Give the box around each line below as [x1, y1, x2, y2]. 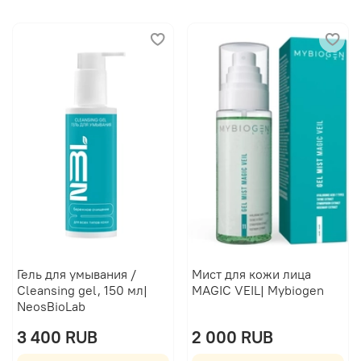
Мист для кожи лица [191, 265, 311, 282]
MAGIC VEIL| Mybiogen [191, 281, 324, 298]
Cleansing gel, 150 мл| [16, 281, 147, 298]
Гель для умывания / [16, 265, 136, 282]
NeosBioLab [16, 297, 85, 314]
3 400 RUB [16, 326, 98, 348]
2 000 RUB [191, 326, 273, 348]
